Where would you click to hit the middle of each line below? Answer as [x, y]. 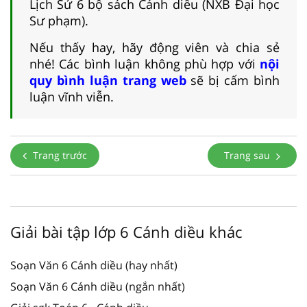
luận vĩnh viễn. [72, 96]
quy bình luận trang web [108, 80]
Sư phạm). [59, 20]
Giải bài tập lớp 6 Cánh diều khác [126, 231]
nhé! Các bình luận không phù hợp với [145, 63]
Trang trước [59, 155]
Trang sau [248, 155]
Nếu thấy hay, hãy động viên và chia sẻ [155, 47]
